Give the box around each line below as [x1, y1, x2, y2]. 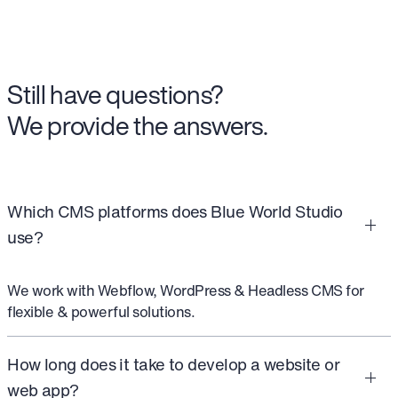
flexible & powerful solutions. [7, 301, 195, 323]
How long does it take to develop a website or [7, 352, 340, 378]
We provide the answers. [7, 106, 268, 144]
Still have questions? [7, 75, 225, 113]
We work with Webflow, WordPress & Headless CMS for [7, 280, 364, 302]
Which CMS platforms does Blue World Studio [7, 199, 343, 225]
